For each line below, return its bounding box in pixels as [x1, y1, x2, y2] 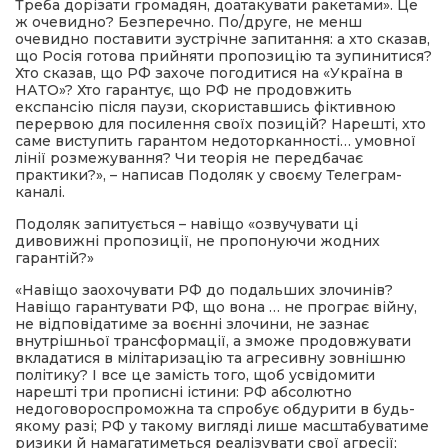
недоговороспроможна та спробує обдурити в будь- [15, 400, 415, 418]
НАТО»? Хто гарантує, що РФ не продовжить [15, 81, 352, 99]
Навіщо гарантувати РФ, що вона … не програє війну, [15, 298, 417, 316]
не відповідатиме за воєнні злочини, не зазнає [15, 315, 369, 333]
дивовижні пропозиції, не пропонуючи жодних [15, 232, 380, 250]
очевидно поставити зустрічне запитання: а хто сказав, [15, 30, 430, 48]
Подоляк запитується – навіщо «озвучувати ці [15, 215, 358, 233]
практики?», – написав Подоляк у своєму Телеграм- [15, 166, 402, 184]
